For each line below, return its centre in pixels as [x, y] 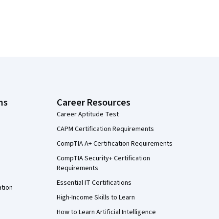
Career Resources [94, 103]
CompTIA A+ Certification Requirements [115, 144]
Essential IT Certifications [94, 183]
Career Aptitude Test [88, 114]
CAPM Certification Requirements [105, 129]
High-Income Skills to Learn [96, 197]
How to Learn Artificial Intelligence [106, 212]
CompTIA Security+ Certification [103, 158]
